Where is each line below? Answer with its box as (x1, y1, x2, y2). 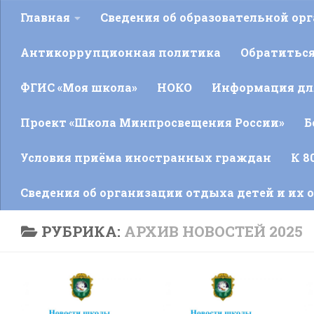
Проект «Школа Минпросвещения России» (20, 114, 285, 130)
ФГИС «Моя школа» (20, 79, 137, 95)
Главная (20, 9, 70, 25)
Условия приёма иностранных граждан (20, 149, 271, 165)
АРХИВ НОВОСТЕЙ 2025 (123, 221, 303, 241)
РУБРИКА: (41, 221, 124, 241)
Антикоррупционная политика (20, 44, 221, 60)
